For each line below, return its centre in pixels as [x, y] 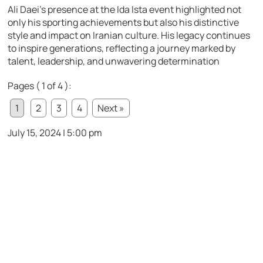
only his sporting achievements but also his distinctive [124, 23]
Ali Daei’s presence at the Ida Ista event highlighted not [125, 10]
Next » [111, 108]
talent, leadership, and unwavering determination [114, 61]
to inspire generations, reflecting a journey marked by [122, 48]
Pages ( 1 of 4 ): [40, 86]
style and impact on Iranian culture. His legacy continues [129, 36]
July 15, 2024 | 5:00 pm [55, 133]
